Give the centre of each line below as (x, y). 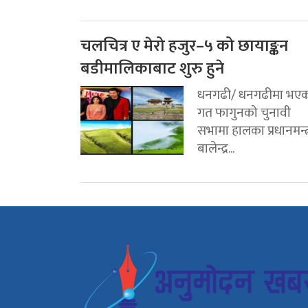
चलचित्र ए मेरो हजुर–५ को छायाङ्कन (184, 46)
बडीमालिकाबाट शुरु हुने (152, 69)
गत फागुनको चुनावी (244, 113)
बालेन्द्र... (216, 149)
